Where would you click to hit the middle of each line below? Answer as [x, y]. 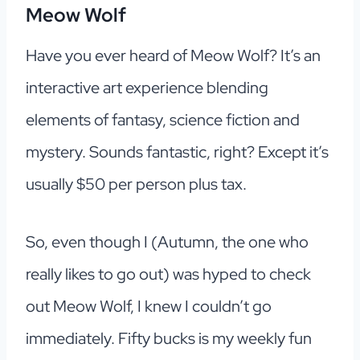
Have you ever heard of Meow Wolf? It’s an [173, 56]
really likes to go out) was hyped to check [168, 274]
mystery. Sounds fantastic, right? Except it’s [177, 152]
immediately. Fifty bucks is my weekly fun [169, 339]
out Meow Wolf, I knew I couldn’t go [149, 307]
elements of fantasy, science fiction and [163, 120]
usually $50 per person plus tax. [136, 184]
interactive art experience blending [147, 88]
